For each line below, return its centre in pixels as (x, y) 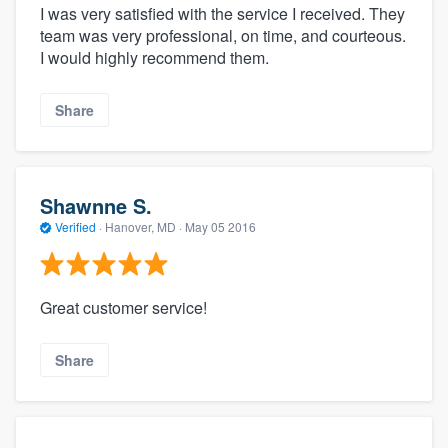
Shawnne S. (96, 206)
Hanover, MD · (143, 227)
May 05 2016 (220, 227)
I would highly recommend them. (154, 57)
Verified (75, 227)
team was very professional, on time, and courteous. (223, 35)
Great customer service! (123, 307)
